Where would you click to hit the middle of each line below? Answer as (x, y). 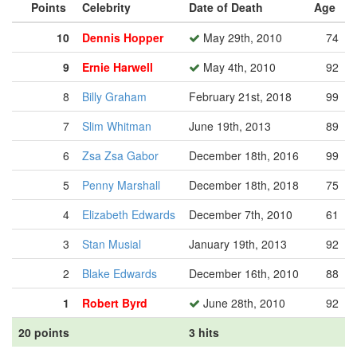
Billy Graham (114, 96)
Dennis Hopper (123, 37)
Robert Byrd (115, 303)
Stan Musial (112, 244)
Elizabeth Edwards (129, 214)
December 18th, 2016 (244, 155)
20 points (44, 332)
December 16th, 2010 (244, 273)
